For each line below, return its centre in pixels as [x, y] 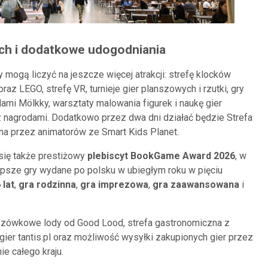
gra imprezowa [114, 185]
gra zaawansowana [196, 185]
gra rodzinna [47, 185]
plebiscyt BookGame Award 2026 [161, 156]
